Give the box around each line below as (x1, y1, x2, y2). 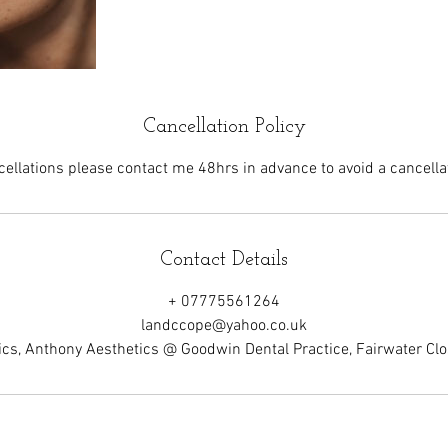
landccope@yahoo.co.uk (141, 316, 307, 337)
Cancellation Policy (142, 117, 306, 138)
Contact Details (160, 250, 288, 271)
